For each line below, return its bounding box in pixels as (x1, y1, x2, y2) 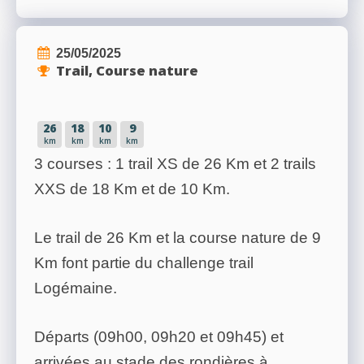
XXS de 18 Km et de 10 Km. (34, 180, 230, 198)
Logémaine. (34, 279, 117, 297)
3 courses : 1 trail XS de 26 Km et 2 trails (34, 155, 316, 173)
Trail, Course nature (56, 61, 198, 80)
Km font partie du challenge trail (34, 254, 253, 272)
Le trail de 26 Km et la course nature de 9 (34, 229, 321, 247)
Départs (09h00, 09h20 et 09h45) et (34, 328, 284, 346)
